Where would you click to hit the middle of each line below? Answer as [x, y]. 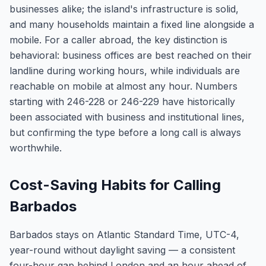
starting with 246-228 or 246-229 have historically [122, 102]
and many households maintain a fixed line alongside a [132, 24]
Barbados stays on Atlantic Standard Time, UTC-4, [124, 235]
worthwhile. [36, 148]
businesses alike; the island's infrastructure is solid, [124, 9]
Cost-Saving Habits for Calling [115, 185]
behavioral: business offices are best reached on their [131, 55]
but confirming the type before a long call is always [125, 132]
